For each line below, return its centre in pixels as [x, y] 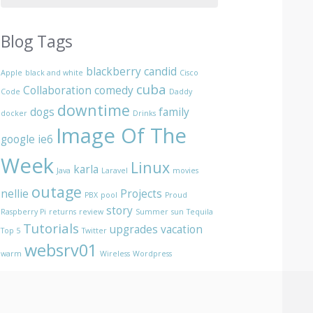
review [92, 212]
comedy [114, 90]
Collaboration [58, 90]
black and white [54, 73]
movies [186, 171]
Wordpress [153, 254]
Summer [152, 212]
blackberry [114, 72]
